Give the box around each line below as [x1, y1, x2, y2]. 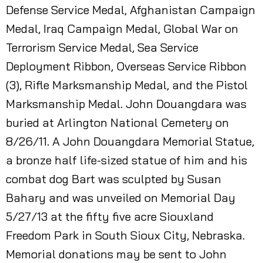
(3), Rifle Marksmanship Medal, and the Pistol [6, 77, 248, 92]
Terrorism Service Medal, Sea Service [6, 40, 198, 55]
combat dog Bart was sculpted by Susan [6, 171, 221, 186]
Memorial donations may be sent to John [6, 247, 227, 261]
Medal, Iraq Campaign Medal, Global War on [6, 21, 238, 36]
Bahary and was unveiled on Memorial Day [6, 190, 235, 205]
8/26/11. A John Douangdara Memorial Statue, [6, 134, 254, 149]
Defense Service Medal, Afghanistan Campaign [6, 2, 255, 17]
